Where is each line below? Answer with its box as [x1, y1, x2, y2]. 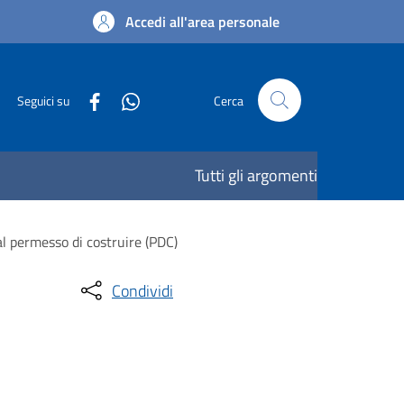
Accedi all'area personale [125, 11, 280, 32]
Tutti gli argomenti [195, 163, 317, 188]
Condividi [112, 278, 173, 303]
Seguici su [17, 90, 69, 110]
